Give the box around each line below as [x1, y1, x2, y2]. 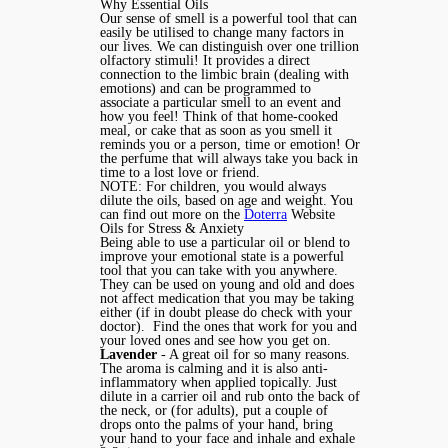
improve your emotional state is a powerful [100, 249, 344, 265]
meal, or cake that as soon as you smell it [100, 123, 332, 139]
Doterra [244, 207, 287, 223]
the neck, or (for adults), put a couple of [100, 403, 328, 419]
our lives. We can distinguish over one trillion [100, 39, 359, 55]
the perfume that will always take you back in [100, 151, 358, 167]
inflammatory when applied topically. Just [100, 375, 337, 391]
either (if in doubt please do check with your [100, 305, 352, 321]
